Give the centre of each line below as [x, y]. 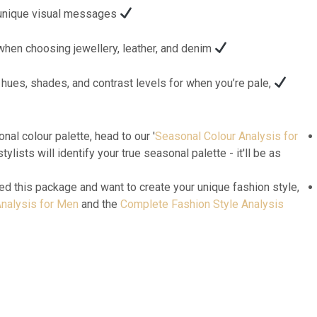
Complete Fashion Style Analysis [202, 204]
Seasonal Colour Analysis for [226, 136]
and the [99, 204]
